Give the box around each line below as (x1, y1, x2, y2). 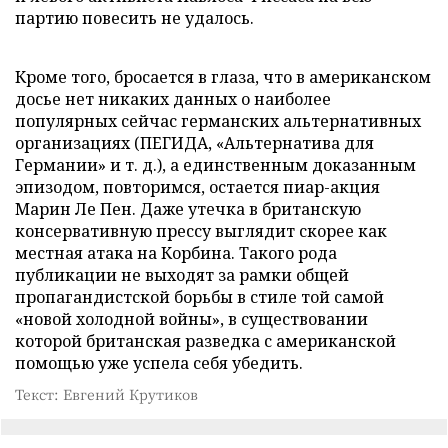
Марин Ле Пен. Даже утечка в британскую (15, 198, 361, 220)
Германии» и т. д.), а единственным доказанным (15, 154, 416, 176)
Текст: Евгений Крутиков (15, 384, 198, 404)
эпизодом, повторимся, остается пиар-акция (15, 176, 380, 198)
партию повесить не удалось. (15, 7, 254, 29)
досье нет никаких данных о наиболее (15, 88, 331, 110)
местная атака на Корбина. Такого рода (15, 242, 337, 264)
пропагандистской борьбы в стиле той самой (15, 286, 384, 308)
